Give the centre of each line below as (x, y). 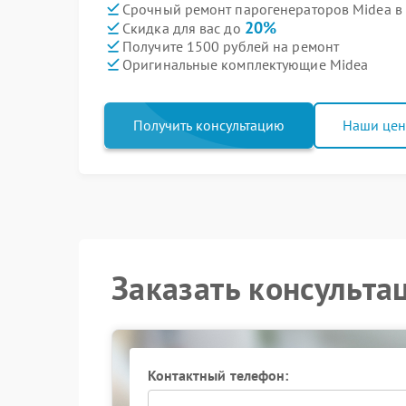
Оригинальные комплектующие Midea (246, 64)
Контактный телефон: (218, 375)
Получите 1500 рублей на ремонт (231, 46)
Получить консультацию (209, 125)
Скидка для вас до (184, 28)
